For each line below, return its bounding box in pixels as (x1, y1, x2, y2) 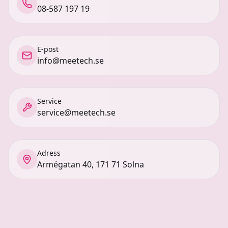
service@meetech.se (37, 107, 116, 118)
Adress (37, 148, 61, 158)
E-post (37, 44, 59, 54)
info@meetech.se (37, 55, 104, 66)
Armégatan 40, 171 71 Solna (37, 159, 144, 170)
